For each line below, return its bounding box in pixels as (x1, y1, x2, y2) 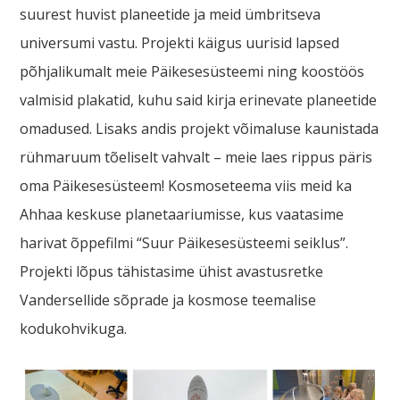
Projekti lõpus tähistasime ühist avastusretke (20, 261, 324, 281)
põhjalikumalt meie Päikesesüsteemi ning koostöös (20, 61, 365, 81)
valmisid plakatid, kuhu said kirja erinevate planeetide (20, 89, 378, 110)
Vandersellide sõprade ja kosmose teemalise (20, 289, 317, 310)
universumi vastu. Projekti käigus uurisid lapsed (20, 32, 340, 53)
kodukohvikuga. (20, 318, 128, 338)
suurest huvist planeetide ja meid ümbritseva (20, 4, 321, 24)
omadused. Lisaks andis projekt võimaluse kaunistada (20, 118, 379, 138)
